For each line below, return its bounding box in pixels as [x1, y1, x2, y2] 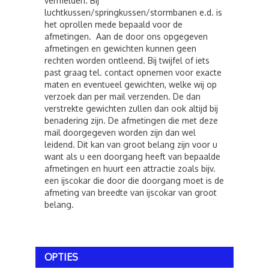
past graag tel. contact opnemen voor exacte [44, 67, 222, 77]
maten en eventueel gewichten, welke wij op [44, 79, 217, 89]
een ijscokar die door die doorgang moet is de [44, 175, 224, 186]
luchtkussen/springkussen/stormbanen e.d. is [44, 7, 222, 17]
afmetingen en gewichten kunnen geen [44, 43, 196, 53]
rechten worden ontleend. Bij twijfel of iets [44, 55, 210, 65]
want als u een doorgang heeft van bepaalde [44, 151, 220, 162]
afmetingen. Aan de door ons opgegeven [44, 31, 208, 41]
